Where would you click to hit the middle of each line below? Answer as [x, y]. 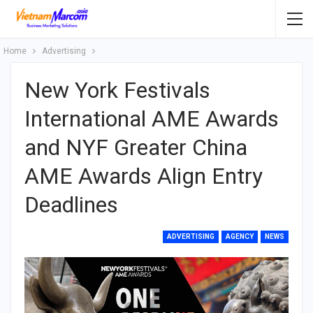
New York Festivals [117, 90]
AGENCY [240, 236]
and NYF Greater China [136, 147]
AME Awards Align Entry [144, 176]
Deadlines [71, 205]
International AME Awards [152, 119]
